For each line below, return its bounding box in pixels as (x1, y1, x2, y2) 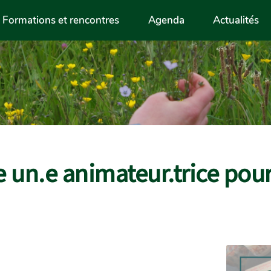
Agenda (148, 13, 184, 27)
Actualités (213, 13, 260, 27)
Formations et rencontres (2, 13, 120, 27)
